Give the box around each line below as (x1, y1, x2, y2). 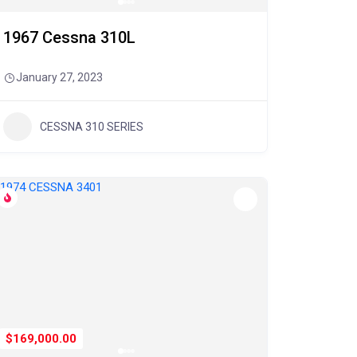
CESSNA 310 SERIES (39, 120, 143, 133)
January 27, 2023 (15, 71, 103, 84)
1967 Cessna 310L (2, 28, 135, 47)
